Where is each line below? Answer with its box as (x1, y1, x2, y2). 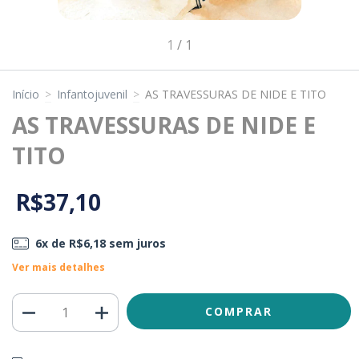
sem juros (105, 236, 166, 252)
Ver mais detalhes (12, 260, 105, 275)
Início (12, 87, 39, 102)
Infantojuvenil (57, 87, 127, 102)
